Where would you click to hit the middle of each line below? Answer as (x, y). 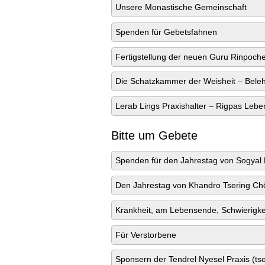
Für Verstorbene (146, 235)
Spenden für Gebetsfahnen (167, 32)
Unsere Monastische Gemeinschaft (181, 7)
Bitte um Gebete (154, 136)
